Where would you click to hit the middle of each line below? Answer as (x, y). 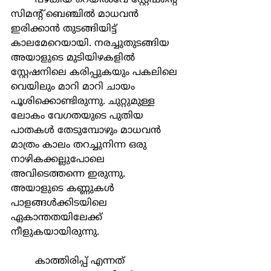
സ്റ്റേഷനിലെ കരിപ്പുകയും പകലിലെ (96, 73)
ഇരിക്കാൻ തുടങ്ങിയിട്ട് (65, 29)
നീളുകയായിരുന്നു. (57, 232)
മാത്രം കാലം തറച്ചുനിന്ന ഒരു (80, 145)
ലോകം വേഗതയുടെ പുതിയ (79, 116)
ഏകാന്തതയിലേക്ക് (58, 218)
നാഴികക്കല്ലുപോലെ (59, 160)
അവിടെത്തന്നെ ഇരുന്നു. (70, 174)
